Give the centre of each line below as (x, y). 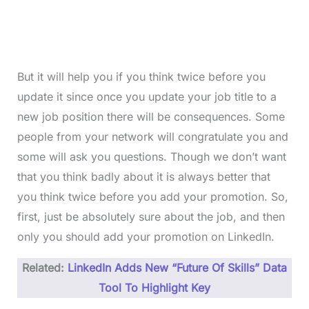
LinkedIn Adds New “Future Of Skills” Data (177, 268)
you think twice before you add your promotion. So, (152, 197)
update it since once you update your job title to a (147, 97)
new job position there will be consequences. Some (151, 117)
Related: (45, 268)
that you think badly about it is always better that (143, 177)
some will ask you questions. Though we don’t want (151, 157)
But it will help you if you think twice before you (141, 77)
